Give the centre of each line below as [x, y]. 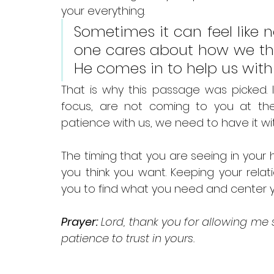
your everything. [105, 11]
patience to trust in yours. [128, 239]
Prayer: [80, 222]
